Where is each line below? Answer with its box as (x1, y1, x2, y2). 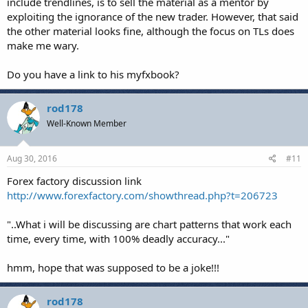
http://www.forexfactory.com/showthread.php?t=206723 (7, 188, 278, 202)
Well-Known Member (47, 117, 126, 129)
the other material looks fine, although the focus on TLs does (7, 23, 294, 38)
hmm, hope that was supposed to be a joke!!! (7, 261, 219, 274)
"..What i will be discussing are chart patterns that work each (7, 217, 291, 231)
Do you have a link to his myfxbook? (7, 67, 179, 81)
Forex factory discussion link (7, 174, 142, 188)
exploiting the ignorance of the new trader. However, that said (7, 9, 298, 23)
